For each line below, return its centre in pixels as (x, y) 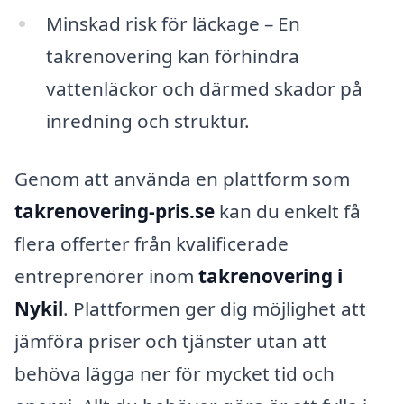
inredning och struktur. (147, 121)
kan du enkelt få (288, 211)
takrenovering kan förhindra (172, 56)
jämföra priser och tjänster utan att (171, 340)
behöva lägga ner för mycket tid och (174, 373)
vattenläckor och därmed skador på (204, 89)
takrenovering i (271, 275)
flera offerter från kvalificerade (151, 243)
